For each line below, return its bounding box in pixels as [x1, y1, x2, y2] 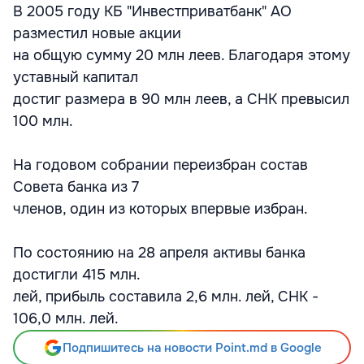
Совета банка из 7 [13, 178, 139, 196]
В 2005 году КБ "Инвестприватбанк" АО [13, 2, 292, 20]
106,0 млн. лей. [13, 310, 119, 327]
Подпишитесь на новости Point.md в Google [62, 340, 322, 356]
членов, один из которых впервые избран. [13, 200, 308, 218]
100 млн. [13, 112, 73, 130]
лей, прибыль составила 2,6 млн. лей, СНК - [13, 288, 318, 305]
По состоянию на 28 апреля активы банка [13, 244, 305, 262]
